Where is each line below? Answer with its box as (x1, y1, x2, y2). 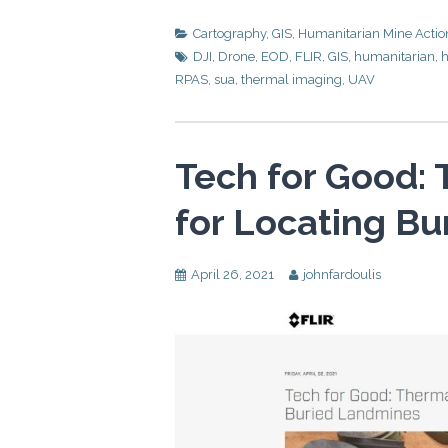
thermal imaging (241, 72, 342, 87)
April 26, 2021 (191, 267, 274, 282)
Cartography (193, 26, 266, 41)
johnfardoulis (303, 267, 381, 282)
